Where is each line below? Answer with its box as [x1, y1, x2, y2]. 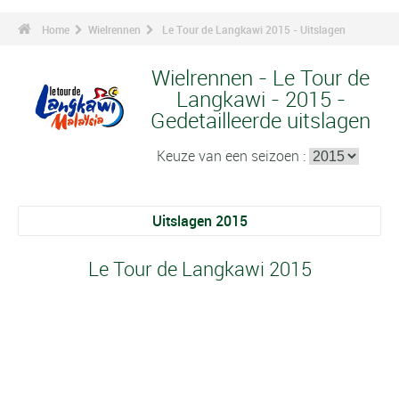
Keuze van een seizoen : [157, 146, 309, 166]
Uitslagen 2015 [151, 211, 248, 231]
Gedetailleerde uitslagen [151, 106, 370, 134]
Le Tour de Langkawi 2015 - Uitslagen [162, 22, 346, 37]
